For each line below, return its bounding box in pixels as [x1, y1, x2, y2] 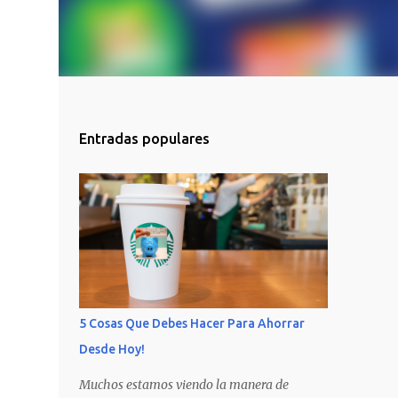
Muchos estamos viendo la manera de [78, 377, 289, 393]
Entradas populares [78, 131, 210, 147]
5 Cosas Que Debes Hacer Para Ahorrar [78, 316, 305, 330]
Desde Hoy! [78, 342, 145, 356]
